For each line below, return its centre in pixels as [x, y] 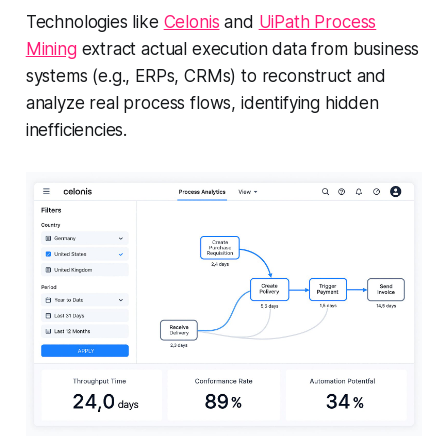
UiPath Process [317, 22]
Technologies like [94, 22]
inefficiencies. [76, 130]
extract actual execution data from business [248, 49]
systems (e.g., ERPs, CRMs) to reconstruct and [206, 76]
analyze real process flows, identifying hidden [202, 103]
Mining [51, 49]
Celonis [191, 22]
